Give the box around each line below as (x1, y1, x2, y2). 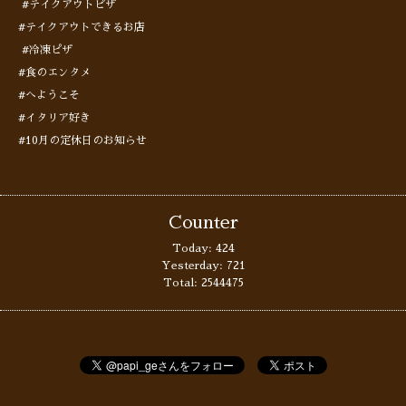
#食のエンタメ (18, 67, 94, 79)
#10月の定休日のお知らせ (18, 135, 150, 147)
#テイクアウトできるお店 (18, 22, 149, 34)
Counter (168, 214, 238, 232)
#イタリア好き (18, 112, 94, 124)
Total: (162, 277, 201, 289)
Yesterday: (160, 260, 227, 272)
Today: (171, 243, 216, 255)
